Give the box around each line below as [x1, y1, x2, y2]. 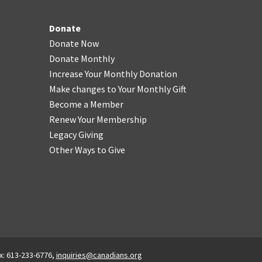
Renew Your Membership [49, 113, 147, 125]
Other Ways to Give [49, 144, 125, 156]
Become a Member [49, 98, 123, 110]
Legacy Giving [49, 129, 104, 140]
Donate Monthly [49, 53, 115, 64]
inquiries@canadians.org [56, 250, 142, 260]
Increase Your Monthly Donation [49, 68, 177, 80]
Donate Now [49, 37, 99, 49]
